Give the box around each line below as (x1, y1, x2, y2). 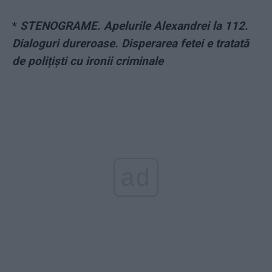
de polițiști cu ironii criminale (12, 54, 163, 69)
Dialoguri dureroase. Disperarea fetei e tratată (12, 36, 249, 51)
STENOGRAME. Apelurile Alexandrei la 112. (20, 19, 248, 33)
